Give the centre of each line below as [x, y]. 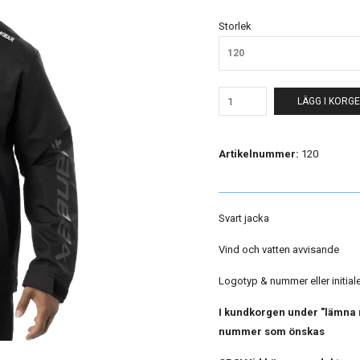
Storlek [235, 26]
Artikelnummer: [259, 154]
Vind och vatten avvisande [279, 250]
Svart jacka [244, 218]
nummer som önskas [272, 331]
